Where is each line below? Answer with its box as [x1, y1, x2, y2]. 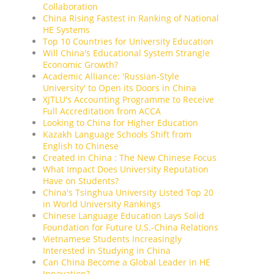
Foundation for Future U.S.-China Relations [43, 221, 218, 233]
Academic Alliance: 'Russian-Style [43, 70, 179, 82]
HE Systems [43, 23, 90, 35]
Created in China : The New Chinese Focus [43, 151, 217, 163]
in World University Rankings [43, 198, 161, 210]
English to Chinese [43, 139, 119, 152]
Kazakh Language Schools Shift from [43, 128, 191, 140]
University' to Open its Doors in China [43, 81, 196, 94]
